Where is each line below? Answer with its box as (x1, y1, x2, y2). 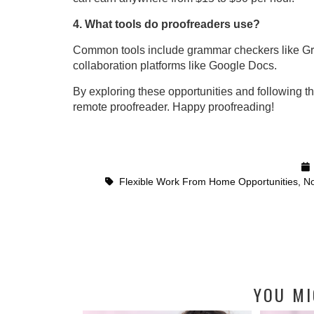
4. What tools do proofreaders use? (72, 18, 260, 30)
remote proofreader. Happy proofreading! (72, 101, 274, 113)
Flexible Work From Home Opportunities (118, 177, 298, 187)
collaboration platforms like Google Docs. (72, 60, 277, 71)
